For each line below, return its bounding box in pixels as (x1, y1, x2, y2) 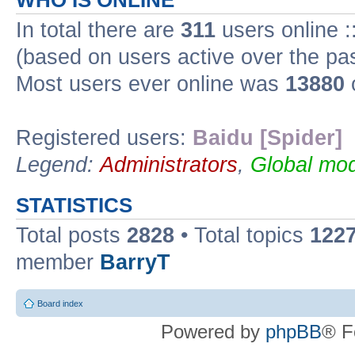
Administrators (100, 153, 238, 177)
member (16, 250, 100, 274)
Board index (37, 298, 83, 308)
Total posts (16, 223, 127, 247)
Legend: (16, 153, 100, 177)
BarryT (100, 250, 170, 274)
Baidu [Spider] (193, 126, 342, 150)
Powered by (161, 320, 265, 342)
